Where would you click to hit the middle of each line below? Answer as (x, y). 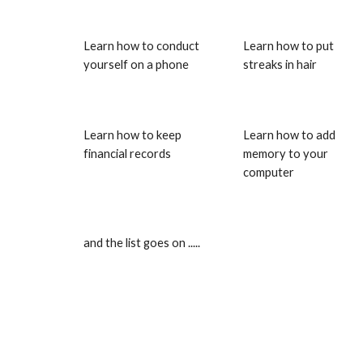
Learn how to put (289, 46)
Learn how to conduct (141, 46)
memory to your (286, 154)
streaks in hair (280, 64)
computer (269, 172)
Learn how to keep (132, 135)
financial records (127, 154)
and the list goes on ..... (141, 243)
